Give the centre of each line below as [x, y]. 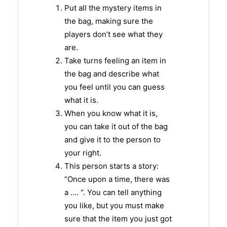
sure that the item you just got [118, 219]
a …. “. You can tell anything [113, 192]
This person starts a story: [111, 166]
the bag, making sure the [109, 21]
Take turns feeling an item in [115, 61]
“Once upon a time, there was [117, 179]
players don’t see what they [113, 34]
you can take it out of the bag [116, 126]
